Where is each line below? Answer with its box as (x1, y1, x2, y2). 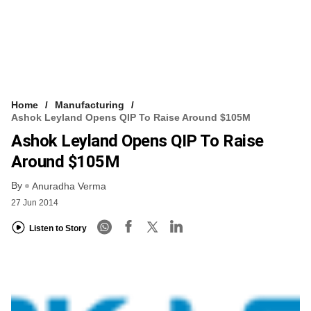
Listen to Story (29, 223, 87, 233)
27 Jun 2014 (11, 198, 58, 208)
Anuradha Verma (32, 180, 106, 192)
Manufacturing (55, 99, 124, 110)
